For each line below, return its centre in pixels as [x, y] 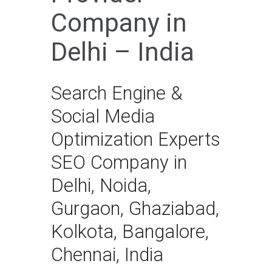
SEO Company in [119, 163]
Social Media [103, 117]
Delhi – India [123, 52]
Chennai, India [107, 255]
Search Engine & [117, 93]
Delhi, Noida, [101, 186]
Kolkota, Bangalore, [130, 232]
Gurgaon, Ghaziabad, [135, 209]
